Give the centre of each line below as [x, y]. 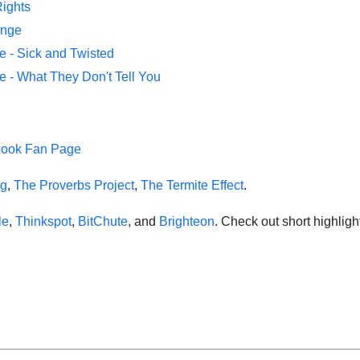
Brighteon [187, 221]
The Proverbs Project [74, 185]
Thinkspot [43, 221]
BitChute [103, 221]
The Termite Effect [192, 185]
